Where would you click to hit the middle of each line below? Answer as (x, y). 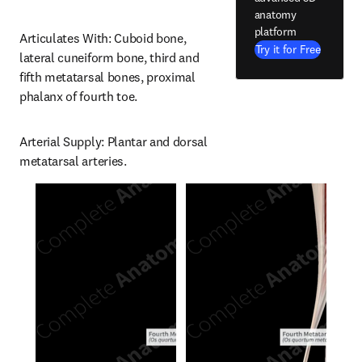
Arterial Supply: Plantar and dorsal (114, 141)
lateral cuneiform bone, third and (109, 57)
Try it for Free (288, 49)
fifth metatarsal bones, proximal (107, 77)
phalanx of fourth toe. (78, 96)
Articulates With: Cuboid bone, (103, 38)
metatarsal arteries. (73, 161)
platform (275, 31)
